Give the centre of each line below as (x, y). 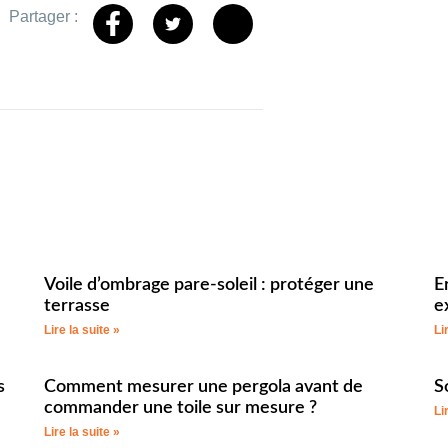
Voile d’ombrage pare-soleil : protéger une (209, 284)
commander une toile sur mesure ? (180, 407)
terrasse (77, 305)
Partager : (43, 16)
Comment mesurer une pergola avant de (203, 386)
